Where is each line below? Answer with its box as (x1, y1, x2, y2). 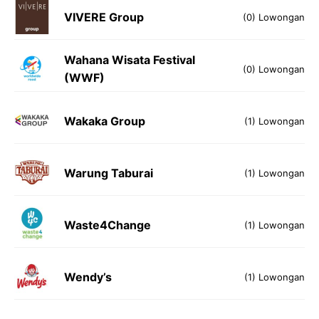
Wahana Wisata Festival (64, 53, 195, 67)
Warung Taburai (64, 165, 153, 180)
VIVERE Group (64, 9, 144, 24)
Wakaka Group (64, 113, 145, 128)
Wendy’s (64, 269, 112, 284)
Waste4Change (64, 217, 151, 232)
